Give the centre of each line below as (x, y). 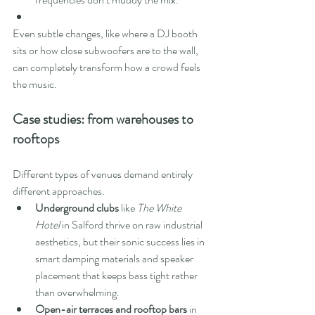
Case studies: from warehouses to (104, 120)
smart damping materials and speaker (115, 259)
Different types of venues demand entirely (104, 174)
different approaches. (59, 191)
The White (160, 208)
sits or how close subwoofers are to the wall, (107, 51)
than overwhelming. (77, 292)
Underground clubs (77, 208)
